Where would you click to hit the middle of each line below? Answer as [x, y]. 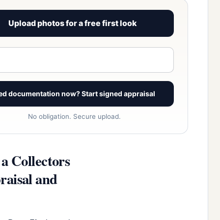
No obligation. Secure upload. [75, 117]
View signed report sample [72, 59]
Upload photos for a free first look [72, 23]
